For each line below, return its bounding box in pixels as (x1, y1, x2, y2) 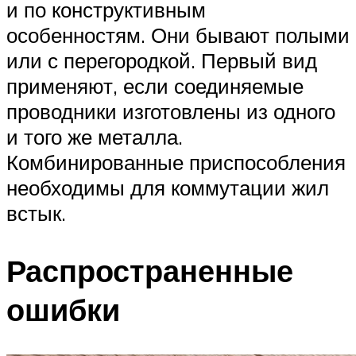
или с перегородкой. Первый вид (6, 47, 317, 73)
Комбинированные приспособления (6, 149, 346, 175)
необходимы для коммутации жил (6, 174, 329, 200)
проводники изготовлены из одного (6, 98, 335, 124)
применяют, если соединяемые (6, 72, 304, 99)
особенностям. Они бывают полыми (6, 21, 350, 48)
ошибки (6, 289, 120, 329)
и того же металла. (6, 123, 183, 149)
